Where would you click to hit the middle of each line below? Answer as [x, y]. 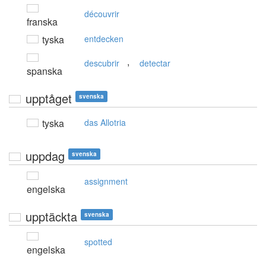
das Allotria [105, 123]
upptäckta [51, 217]
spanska [45, 71]
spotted [98, 242]
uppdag [45, 156]
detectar [155, 63]
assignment [106, 181]
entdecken [104, 39]
